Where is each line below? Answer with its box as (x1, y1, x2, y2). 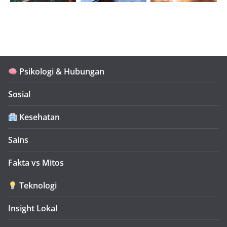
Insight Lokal (8, 203, 57, 214)
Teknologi (17, 180, 57, 192)
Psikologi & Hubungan (17, 66, 105, 78)
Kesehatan (17, 111, 60, 123)
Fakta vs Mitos (8, 157, 64, 169)
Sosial (8, 89, 30, 100)
